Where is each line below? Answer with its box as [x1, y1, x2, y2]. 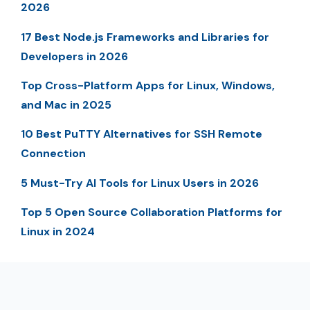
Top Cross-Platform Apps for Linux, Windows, [21, 77, 275, 93]
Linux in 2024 [21, 224, 95, 239]
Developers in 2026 [21, 48, 128, 64]
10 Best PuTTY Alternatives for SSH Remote [21, 127, 262, 142]
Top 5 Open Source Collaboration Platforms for [21, 205, 282, 220]
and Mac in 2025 [21, 97, 111, 112]
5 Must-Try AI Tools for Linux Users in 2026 [21, 175, 259, 190]
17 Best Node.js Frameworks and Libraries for [21, 29, 269, 44]
